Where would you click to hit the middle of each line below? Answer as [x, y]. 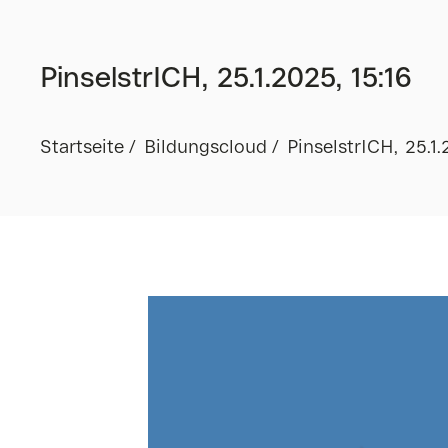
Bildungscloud [205, 148]
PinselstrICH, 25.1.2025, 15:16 [225, 79]
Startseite [82, 148]
